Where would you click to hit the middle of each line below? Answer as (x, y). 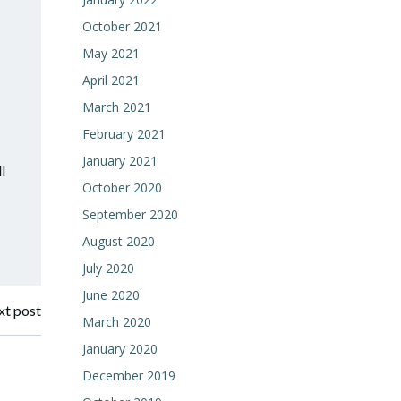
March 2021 (117, 107)
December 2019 (129, 375)
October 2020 (122, 188)
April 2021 (111, 80)
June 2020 (111, 295)
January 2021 (120, 161)
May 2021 (111, 53)
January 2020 (120, 349)
